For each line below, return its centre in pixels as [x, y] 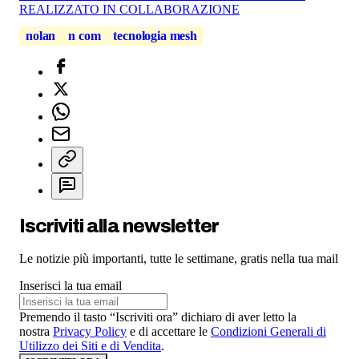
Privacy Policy [90, 332]
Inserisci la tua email [71, 286]
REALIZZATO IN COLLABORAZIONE [129, 9]
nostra [36, 332]
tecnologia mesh [155, 36]
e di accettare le [169, 332]
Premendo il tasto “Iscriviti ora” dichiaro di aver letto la [158, 317]
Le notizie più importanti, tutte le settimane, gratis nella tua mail [179, 259]
